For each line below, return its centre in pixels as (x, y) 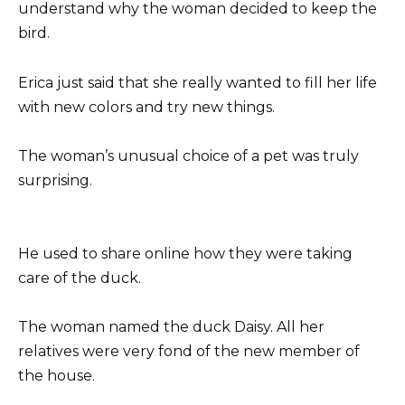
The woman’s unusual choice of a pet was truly (188, 155)
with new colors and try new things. (146, 107)
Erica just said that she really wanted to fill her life (198, 82)
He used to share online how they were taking (185, 254)
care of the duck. (80, 278)
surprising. (55, 180)
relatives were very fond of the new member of (189, 352)
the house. (57, 376)
